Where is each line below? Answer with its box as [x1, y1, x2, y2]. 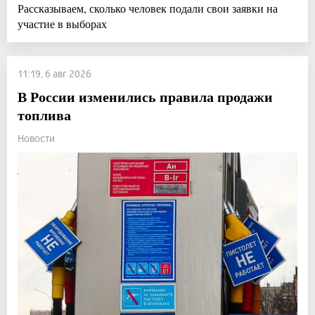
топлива [18, 105, 71, 126]
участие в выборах [18, 16, 107, 32]
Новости [18, 132, 55, 145]
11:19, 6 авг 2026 [18, 67, 91, 80]
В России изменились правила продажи [18, 86, 273, 108]
